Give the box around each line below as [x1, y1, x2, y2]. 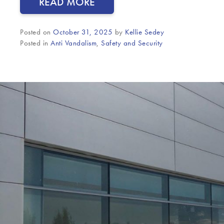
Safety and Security [101, 38, 163, 48]
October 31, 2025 [53, 27, 112, 37]
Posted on [20, 27, 53, 37]
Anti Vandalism [50, 38, 96, 48]
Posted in [20, 38, 50, 48]
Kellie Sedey [125, 27, 164, 37]
